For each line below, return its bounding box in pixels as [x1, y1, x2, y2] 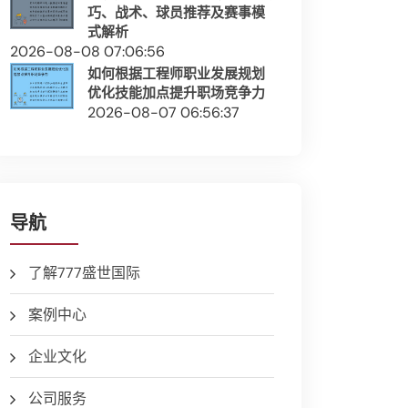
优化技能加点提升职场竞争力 [87, 85, 265, 101]
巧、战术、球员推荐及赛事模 [87, 5, 265, 21]
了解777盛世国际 [28, 263, 140, 282]
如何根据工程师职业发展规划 [87, 66, 265, 82]
